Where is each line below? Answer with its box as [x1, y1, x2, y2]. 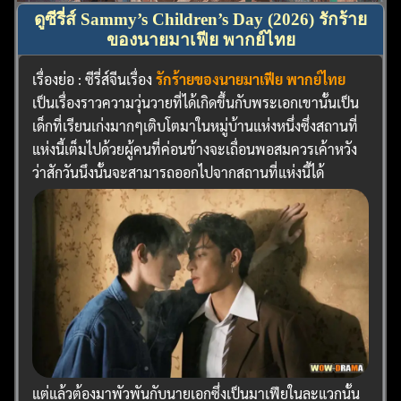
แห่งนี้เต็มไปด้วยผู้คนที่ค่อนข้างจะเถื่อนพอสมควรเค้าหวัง [32, 139, 358, 158]
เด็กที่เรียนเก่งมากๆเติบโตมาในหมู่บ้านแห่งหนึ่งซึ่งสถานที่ [32, 115, 359, 135]
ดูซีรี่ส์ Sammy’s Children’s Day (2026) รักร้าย [34, 9, 367, 29]
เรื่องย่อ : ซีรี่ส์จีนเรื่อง [32, 69, 157, 89]
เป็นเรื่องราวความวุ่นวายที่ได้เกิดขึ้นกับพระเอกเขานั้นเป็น [32, 92, 360, 112]
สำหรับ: [58, 151, 98, 169]
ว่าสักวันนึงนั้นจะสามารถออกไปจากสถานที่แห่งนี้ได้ [32, 162, 325, 182]
